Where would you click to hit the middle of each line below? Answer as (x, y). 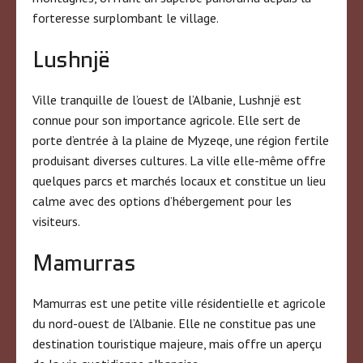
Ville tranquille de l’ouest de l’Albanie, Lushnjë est (167, 99)
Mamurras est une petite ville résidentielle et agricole (179, 303)
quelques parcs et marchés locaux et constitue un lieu (179, 180)
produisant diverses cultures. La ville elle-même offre (179, 160)
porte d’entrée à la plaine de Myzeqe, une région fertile (181, 140)
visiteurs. (56, 221)
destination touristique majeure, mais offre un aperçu (177, 343)
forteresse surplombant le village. (126, 17)
